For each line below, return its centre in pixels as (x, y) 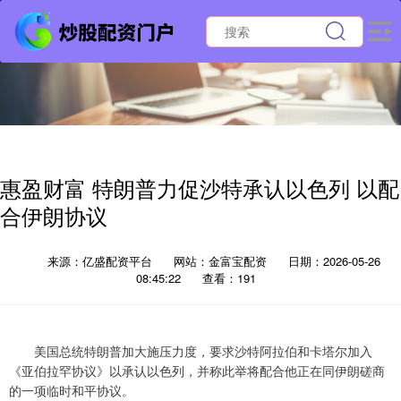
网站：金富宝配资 (220, 261)
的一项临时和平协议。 (72, 390)
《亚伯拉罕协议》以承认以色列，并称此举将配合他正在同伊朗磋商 (197, 371)
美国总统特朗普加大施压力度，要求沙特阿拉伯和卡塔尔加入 (191, 351)
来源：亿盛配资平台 (102, 261)
